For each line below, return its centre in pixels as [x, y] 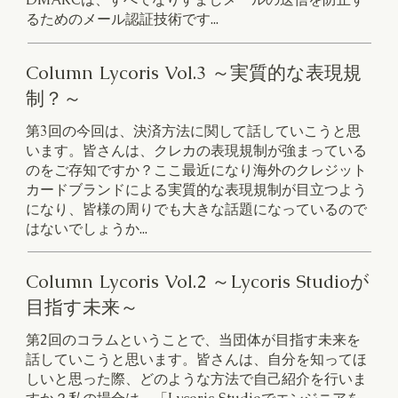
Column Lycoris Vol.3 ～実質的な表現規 [193, 72]
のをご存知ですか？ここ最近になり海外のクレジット [197, 170]
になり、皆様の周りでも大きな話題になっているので [197, 209]
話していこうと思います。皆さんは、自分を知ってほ [197, 360]
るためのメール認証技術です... [123, 20]
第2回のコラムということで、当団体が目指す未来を [194, 340]
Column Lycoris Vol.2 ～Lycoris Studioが [197, 282]
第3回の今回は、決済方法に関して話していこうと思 [194, 131]
